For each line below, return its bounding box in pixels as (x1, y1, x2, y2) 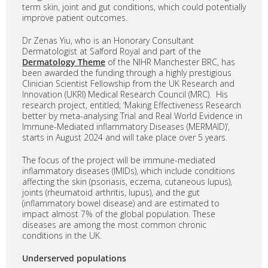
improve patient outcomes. (22, 12, 127, 24)
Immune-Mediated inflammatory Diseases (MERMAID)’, (22, 121, 230, 133)
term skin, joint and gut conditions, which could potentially (22, 1, 246, 13)
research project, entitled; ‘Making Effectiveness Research (22, 99, 241, 111)
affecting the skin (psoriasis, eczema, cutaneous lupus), (22, 176, 232, 188)
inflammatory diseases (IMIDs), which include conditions (22, 165, 235, 177)
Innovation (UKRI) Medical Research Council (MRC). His (22, 89, 228, 100)
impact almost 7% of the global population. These (22, 208, 215, 220)
